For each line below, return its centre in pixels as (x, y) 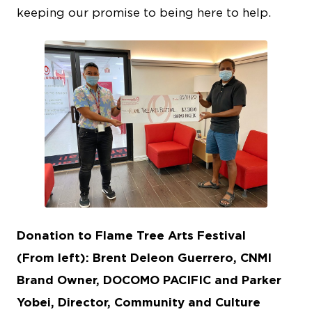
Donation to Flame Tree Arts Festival (131, 235)
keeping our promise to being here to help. (144, 12)
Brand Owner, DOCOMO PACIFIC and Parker (149, 280)
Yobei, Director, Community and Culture (139, 302)
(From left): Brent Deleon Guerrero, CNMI (144, 257)
